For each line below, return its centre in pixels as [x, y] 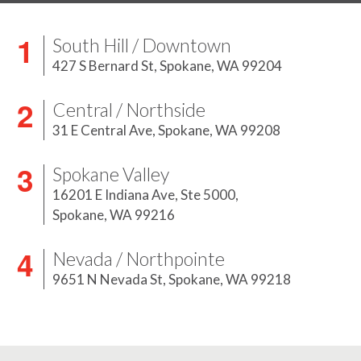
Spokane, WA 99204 [221, 66]
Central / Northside [129, 110]
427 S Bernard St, [106, 66]
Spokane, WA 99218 [230, 280]
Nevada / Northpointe [139, 259]
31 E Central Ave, [105, 131]
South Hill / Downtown [142, 46]
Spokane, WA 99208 [219, 131]
